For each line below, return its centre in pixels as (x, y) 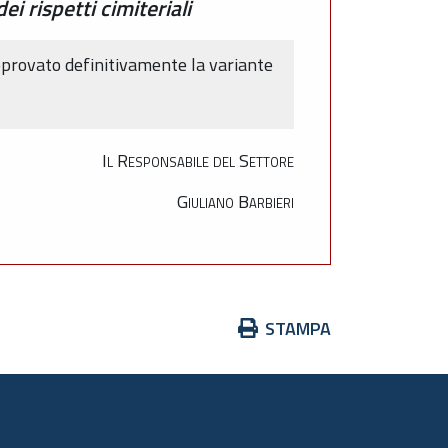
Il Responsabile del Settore (198, 161)
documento (258, 382)
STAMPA (298, 329)
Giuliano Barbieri (235, 201)
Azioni (240, 328)
